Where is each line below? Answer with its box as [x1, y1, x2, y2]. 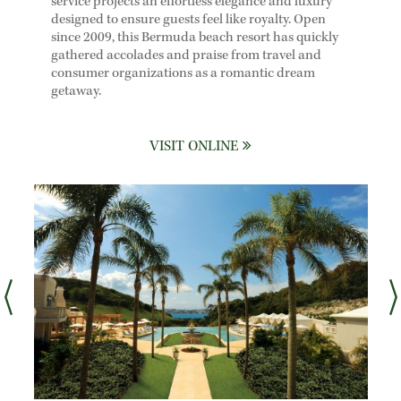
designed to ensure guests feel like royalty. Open [50, 13, 326, 28]
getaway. [50, 85, 101, 99]
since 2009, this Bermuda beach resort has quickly [50, 31, 338, 46]
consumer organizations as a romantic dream [50, 67, 315, 81]
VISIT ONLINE [149, 140, 243, 155]
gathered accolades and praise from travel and [50, 49, 321, 64]
